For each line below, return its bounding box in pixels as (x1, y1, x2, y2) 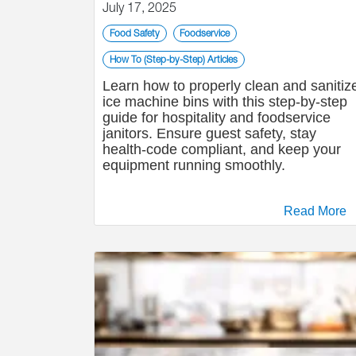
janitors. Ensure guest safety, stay (103, 126, 316, 141)
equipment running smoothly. (103, 157, 285, 173)
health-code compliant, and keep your (103, 141, 341, 157)
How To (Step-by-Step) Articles (109, 53, 238, 65)
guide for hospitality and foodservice (103, 110, 331, 126)
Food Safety (109, 27, 160, 39)
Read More (284, 204, 346, 218)
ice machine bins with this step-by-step (103, 94, 347, 110)
